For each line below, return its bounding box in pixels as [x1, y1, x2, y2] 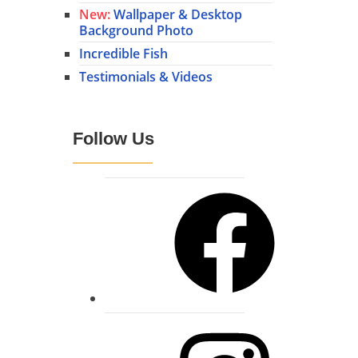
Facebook [104, 182, 161, 201]
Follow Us [73, 128, 154, 149]
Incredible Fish [79, 45, 168, 63]
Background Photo [79, 22, 193, 40]
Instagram [104, 317, 165, 336]
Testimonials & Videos [79, 68, 213, 86]
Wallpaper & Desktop [110, 6, 242, 24]
